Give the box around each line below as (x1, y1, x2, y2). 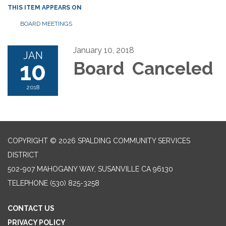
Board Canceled (73, 58, 213, 79)
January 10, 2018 (73, 45, 134, 55)
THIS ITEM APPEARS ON (8, 4, 82, 11)
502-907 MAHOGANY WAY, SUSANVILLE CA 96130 (8, 164, 173, 173)
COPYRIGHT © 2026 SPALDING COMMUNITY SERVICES (8, 136, 190, 145)
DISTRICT (8, 150, 38, 159)
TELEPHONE (8, 179, 48, 187)
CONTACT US (8, 204, 54, 212)
